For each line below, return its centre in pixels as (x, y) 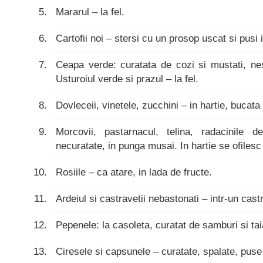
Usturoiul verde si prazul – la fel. (127, 79)
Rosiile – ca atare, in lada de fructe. (134, 172)
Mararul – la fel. (90, 12)
